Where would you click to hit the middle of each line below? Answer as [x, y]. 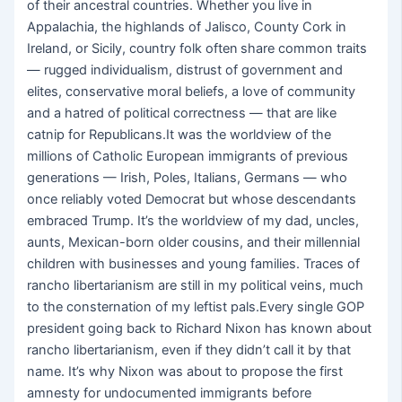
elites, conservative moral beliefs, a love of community [192, 92]
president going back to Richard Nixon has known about [200, 329]
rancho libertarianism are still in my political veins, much [196, 286]
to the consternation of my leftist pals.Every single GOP [196, 307]
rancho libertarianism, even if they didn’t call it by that [189, 350]
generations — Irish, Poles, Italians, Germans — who [188, 178]
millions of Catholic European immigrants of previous [188, 157]
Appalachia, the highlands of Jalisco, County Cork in [187, 27]
